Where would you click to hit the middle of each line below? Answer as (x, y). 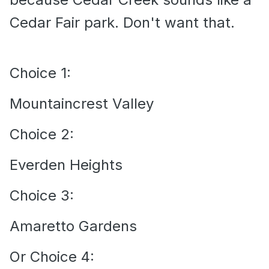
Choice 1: (40, 73)
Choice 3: (44, 196)
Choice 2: (44, 134)
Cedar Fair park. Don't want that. (122, 23)
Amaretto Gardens (73, 226)
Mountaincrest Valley (82, 104)
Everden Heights (66, 165)
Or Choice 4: (52, 257)
